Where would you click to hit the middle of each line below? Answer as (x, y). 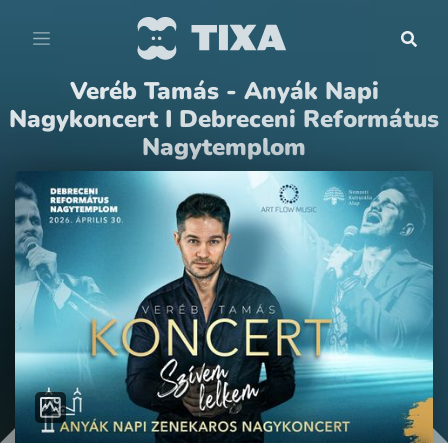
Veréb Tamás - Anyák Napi (224, 91)
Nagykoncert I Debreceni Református (224, 119)
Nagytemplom (224, 147)
